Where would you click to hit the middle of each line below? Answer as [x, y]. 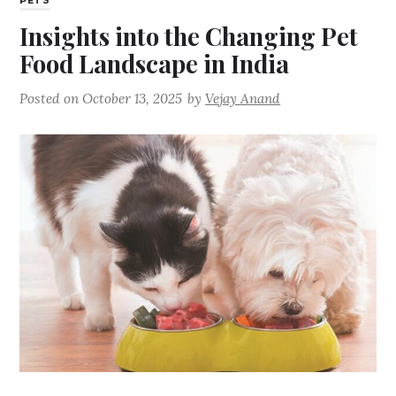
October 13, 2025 [133, 99]
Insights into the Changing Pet [189, 36]
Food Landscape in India [155, 64]
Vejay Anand [243, 99]
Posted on [51, 99]
